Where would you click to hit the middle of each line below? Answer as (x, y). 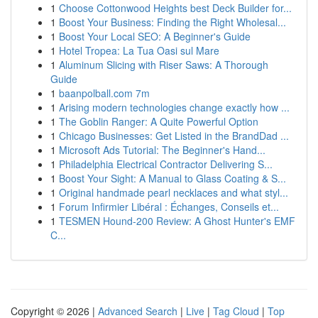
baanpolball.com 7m (104, 93)
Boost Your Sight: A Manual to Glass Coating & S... (172, 178)
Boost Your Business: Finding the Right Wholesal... (172, 22)
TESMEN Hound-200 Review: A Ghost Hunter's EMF (177, 221)
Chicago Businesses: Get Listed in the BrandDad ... (174, 136)
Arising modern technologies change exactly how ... (174, 107)
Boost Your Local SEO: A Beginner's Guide (155, 36)
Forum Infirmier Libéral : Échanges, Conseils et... (169, 207)
